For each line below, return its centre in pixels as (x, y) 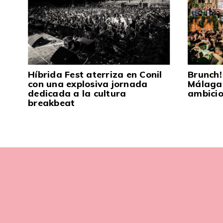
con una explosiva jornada (88, 84)
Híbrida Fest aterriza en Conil (95, 75)
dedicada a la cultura (77, 94)
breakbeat (52, 103)
